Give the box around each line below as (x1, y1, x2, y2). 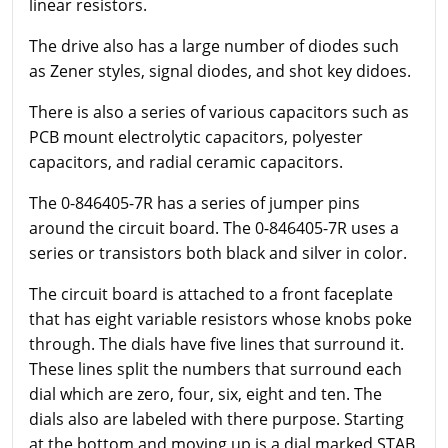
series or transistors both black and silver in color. (29, 241, 407, 264)
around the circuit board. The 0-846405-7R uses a (29, 216, 399, 239)
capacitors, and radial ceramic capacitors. (29, 150, 343, 173)
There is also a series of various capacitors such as (29, 100, 409, 123)
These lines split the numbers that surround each (29, 357, 402, 380)
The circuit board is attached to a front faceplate (29, 282, 393, 305)
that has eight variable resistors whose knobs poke (29, 307, 412, 330)
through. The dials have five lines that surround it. (29, 332, 404, 355)
